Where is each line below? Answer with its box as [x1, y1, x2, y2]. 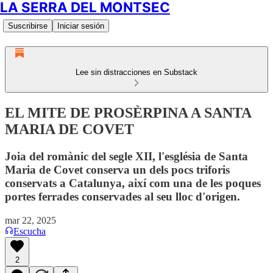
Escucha [13, 225, 46, 236]
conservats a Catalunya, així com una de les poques [5, 176, 261, 190]
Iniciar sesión [57, 21, 104, 30]
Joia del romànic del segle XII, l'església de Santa [5, 149, 248, 163]
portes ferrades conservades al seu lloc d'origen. [5, 190, 240, 203]
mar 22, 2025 [5, 214, 56, 225]
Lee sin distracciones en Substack [76, 68, 197, 77]
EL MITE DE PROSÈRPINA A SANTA [5, 104, 251, 121]
